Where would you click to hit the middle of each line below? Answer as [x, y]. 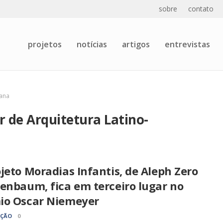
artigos [136, 44]
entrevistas [187, 44]
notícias [92, 44]
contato [201, 9]
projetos [45, 44]
